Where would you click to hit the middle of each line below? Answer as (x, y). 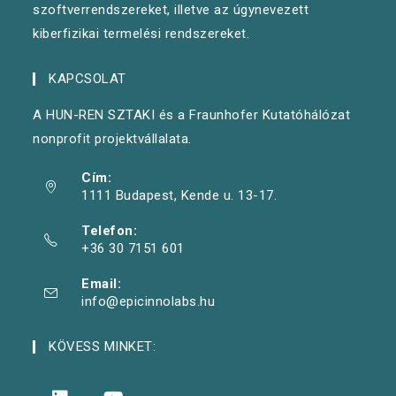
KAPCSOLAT (88, 79)
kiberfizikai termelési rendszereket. (141, 34)
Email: (102, 284)
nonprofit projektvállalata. (112, 139)
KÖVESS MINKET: (103, 347)
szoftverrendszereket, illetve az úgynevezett (171, 10)
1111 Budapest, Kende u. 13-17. (179, 196)
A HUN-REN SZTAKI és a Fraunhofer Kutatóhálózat (192, 115)
